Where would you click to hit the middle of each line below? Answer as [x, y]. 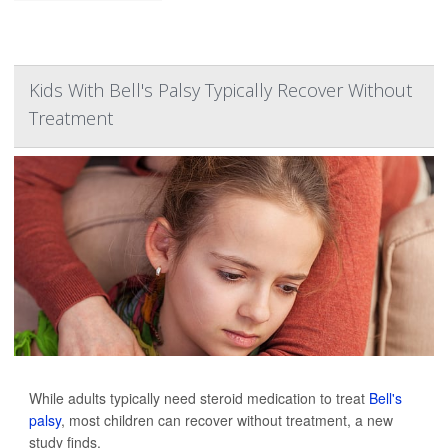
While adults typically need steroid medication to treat [199, 398]
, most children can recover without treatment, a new [227, 420]
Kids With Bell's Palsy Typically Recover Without [220, 90]
